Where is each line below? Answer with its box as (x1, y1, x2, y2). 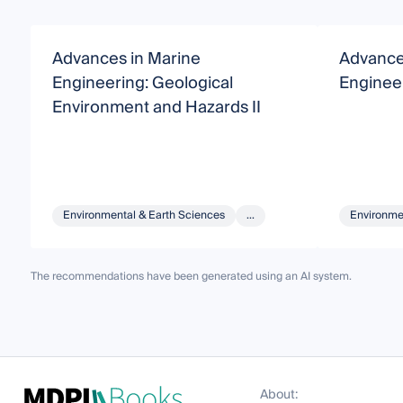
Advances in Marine (51, 44, 201, 73)
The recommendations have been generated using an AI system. (30, 266, 352, 286)
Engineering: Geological (51, 68, 233, 97)
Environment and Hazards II (51, 93, 261, 121)
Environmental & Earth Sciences (62, 205, 225, 225)
